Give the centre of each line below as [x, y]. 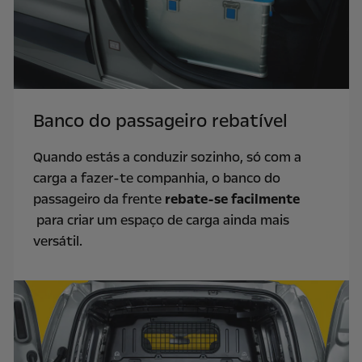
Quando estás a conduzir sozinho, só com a [167, 158]
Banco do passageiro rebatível [160, 122]
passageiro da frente [99, 200]
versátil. [59, 242]
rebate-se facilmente [232, 200]
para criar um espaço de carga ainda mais [161, 221]
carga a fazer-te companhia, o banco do [156, 179]
